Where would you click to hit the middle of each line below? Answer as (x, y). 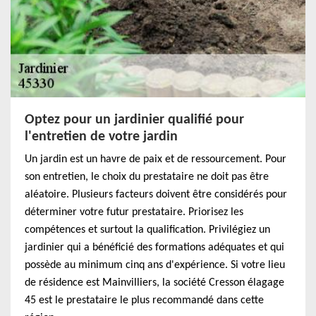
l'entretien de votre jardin (101, 137)
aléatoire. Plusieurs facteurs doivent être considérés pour (156, 195)
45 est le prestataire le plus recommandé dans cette (144, 300)
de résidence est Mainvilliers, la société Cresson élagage (154, 283)
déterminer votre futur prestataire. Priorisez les (134, 212)
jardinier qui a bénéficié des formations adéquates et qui (154, 248)
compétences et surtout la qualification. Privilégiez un (147, 230)
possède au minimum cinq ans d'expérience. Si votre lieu (155, 265)
